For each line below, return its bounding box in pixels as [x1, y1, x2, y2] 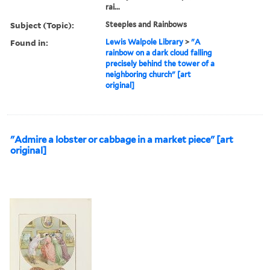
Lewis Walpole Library [105, 37, 184, 46]
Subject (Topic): [10, 19, 74, 31]
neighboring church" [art [105, 69, 192, 79]
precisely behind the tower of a [105, 58, 215, 68]
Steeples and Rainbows [105, 19, 187, 29]
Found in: [10, 36, 48, 48]
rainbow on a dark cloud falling [105, 48, 213, 57]
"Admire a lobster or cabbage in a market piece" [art [10, 134, 233, 145]
